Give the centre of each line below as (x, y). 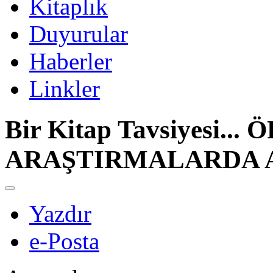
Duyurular (79, 34)
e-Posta (64, 241)
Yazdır (60, 214)
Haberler (71, 62)
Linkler (65, 89)
